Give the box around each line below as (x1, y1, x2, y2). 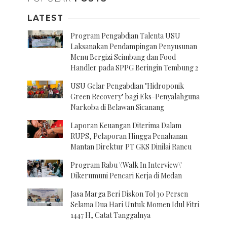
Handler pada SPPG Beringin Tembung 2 (70, 62, 198, 72)
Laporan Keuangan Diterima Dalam (70, 120, 181, 130)
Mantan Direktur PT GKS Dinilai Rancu (70, 141, 192, 152)
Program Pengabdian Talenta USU (70, 30, 180, 41)
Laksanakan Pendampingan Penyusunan (70, 41, 197, 51)
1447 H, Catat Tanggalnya (70, 210, 150, 220)
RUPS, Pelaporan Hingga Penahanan (70, 131, 187, 141)
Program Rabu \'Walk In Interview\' (70, 160, 182, 170)
